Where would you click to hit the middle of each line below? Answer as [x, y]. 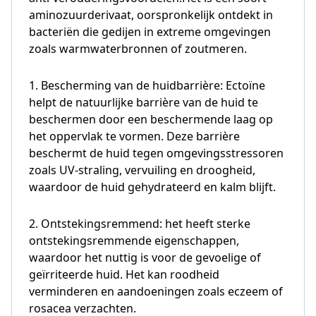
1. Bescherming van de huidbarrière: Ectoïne [147, 85]
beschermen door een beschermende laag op [151, 119]
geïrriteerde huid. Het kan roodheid [124, 274]
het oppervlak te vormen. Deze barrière [134, 136]
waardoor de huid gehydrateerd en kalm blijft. [152, 187]
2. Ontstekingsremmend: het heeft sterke [140, 223]
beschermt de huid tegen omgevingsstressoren [156, 153]
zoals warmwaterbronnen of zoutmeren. [138, 48]
